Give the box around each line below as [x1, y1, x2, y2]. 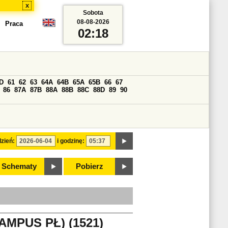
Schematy [1, 162, 37, 170]
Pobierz [76, 162, 103, 170]
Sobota [82, 9, 103, 16]
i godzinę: [57, 137, 84, 145]
